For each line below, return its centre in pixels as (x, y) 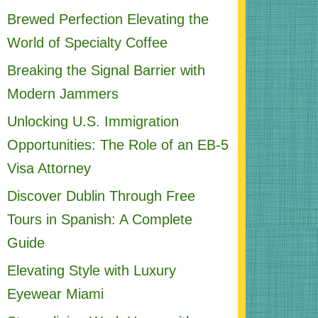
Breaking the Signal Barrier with (106, 71)
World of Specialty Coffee (87, 43)
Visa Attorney (49, 169)
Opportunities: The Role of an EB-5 (117, 145)
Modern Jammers (62, 94)
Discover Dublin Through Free (101, 196)
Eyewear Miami (55, 294)
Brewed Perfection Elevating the (108, 20)
